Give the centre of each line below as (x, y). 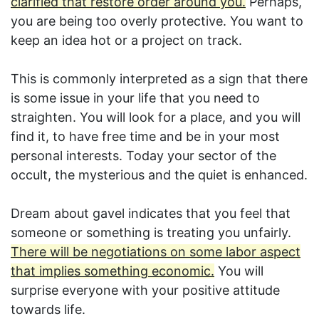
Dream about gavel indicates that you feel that (151, 214)
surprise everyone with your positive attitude (145, 291)
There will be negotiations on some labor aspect (156, 252)
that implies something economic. (113, 271)
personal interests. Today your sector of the (143, 156)
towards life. (48, 310)
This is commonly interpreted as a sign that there (159, 79)
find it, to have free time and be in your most (145, 137)
